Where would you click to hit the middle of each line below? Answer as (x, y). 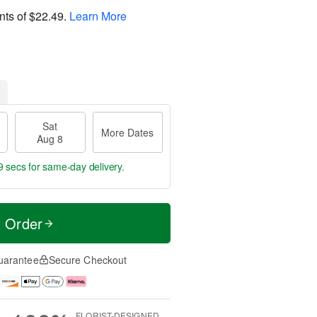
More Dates (128, 132)
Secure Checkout (88, 260)
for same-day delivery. (75, 166)
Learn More (98, 16)
